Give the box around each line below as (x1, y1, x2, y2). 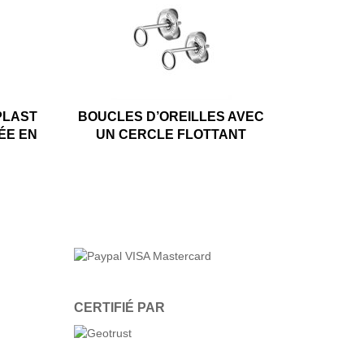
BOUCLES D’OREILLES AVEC (78, 109, 265, 123)
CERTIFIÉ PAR (74, 300, 165, 314)
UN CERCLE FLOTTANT (96, 127, 247, 141)
